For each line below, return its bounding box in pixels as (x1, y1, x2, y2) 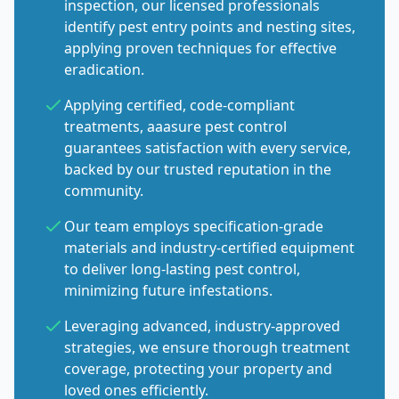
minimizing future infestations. (64, 281, 273, 300)
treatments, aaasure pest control (64, 117, 287, 136)
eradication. (64, 60, 144, 79)
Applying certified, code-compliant (64, 95, 295, 115)
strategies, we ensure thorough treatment (64, 338, 350, 357)
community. (64, 181, 143, 200)
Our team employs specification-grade (64, 216, 323, 236)
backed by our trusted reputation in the (64, 159, 331, 179)
